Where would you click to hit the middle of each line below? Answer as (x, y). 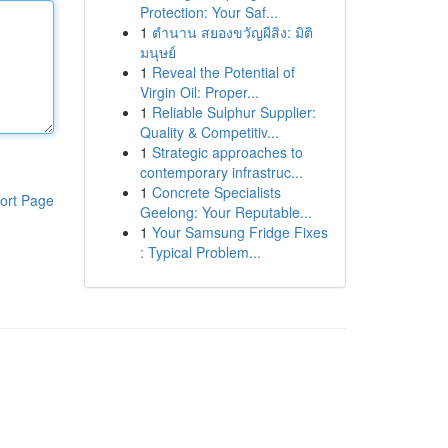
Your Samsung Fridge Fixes (239, 232)
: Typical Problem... (200, 252)
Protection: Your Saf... (208, 12)
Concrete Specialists (216, 192)
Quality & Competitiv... (209, 132)
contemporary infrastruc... (221, 172)
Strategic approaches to (227, 152)
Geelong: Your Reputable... (225, 212)
